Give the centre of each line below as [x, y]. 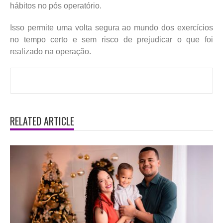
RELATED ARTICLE [42, 121]
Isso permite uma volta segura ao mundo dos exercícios [111, 27]
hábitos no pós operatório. [56, 5]
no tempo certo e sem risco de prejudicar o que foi [111, 39]
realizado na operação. [51, 51]
